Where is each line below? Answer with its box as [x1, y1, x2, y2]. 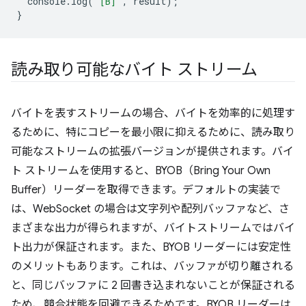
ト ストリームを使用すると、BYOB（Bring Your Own [11, 164, 270, 178]
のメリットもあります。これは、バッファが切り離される [11, 260, 294, 274]
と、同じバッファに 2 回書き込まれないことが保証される [11, 279, 295, 293]
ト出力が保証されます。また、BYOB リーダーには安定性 [11, 240, 291, 255]
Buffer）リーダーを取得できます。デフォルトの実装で [11, 183, 281, 197]
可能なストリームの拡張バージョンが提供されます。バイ [11, 145, 294, 159]
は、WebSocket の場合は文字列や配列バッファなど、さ [11, 202, 290, 217]
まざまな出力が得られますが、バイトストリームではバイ [11, 221, 295, 236]
